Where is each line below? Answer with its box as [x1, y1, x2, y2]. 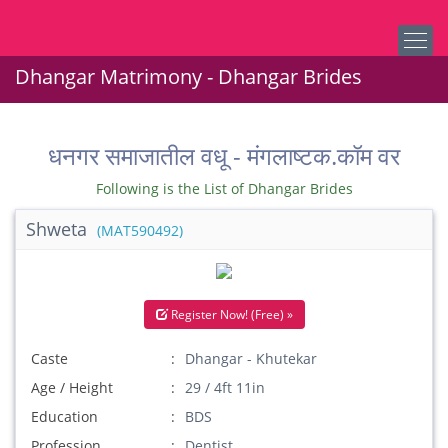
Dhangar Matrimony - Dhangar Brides [15, 63, 362, 90]
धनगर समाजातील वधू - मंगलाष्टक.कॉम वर [48, 139, 400, 172]
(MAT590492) [97, 222, 183, 240]
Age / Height [31, 378, 113, 397]
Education [31, 407, 98, 426]
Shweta [26, 217, 92, 241]
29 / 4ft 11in [185, 378, 266, 397]
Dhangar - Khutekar [185, 349, 318, 368]
